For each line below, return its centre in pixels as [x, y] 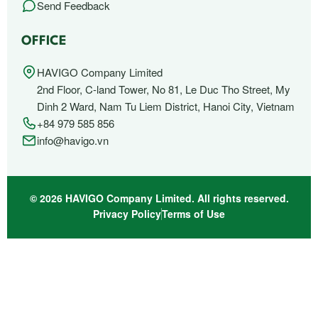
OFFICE [44, 41]
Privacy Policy [127, 213]
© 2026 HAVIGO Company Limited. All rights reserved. [159, 198]
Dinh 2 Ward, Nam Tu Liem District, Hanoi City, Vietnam [166, 106]
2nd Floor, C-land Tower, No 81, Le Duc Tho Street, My [164, 89]
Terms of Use [193, 213]
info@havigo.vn [73, 140]
